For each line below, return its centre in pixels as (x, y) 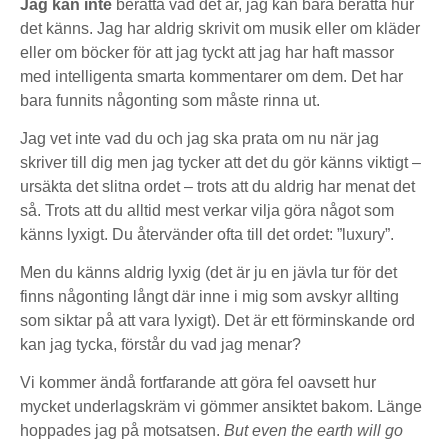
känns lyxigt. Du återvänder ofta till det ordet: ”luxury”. (207, 234)
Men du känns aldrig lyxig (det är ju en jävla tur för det (208, 272)
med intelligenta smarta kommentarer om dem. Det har (211, 76)
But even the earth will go (313, 430)
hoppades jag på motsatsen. (122, 430)
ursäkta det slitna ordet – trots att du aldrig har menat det (217, 186)
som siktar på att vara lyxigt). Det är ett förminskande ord (217, 320)
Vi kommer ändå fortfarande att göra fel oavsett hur (198, 382)
